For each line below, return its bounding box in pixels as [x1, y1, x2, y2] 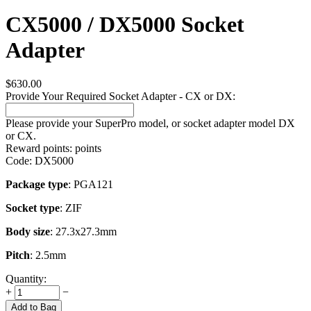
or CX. [6, 130, 36, 142]
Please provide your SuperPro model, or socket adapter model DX [6, 117, 295, 130]
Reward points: [6, 142, 72, 155]
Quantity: [6, 273, 47, 285]
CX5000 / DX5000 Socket [6, 11, 244, 37]
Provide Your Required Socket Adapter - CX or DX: [6, 90, 235, 103]
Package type [6, 178, 68, 191]
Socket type [6, 202, 60, 215]
